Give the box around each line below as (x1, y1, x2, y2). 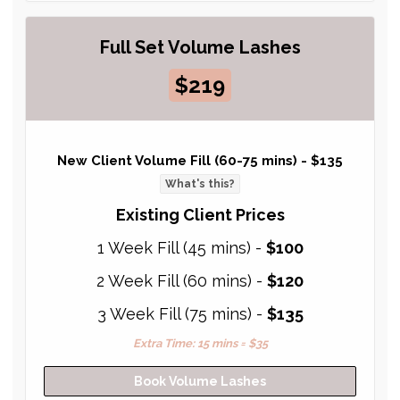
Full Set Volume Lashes (99, 36, 301, 58)
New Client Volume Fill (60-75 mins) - (57, 153, 311, 170)
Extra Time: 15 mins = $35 (132, 337, 268, 351)
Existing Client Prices (115, 205, 285, 225)
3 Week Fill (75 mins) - (96, 304, 267, 324)
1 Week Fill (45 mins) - (96, 238, 266, 258)
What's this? (165, 177, 235, 190)
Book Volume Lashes (134, 374, 266, 389)
